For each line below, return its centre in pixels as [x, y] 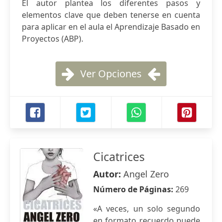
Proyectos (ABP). [53, 39]
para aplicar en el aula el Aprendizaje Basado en [111, 27]
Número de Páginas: [134, 189]
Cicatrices [119, 157]
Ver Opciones [111, 74]
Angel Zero [146, 174]
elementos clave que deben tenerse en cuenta [111, 15]
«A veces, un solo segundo [147, 209]
